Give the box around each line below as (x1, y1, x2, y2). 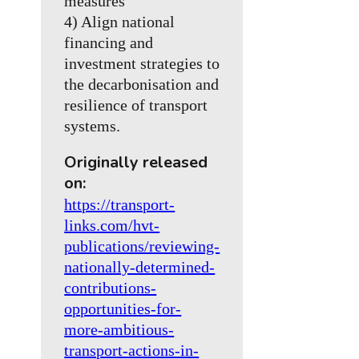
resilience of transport (64, 96, 208, 115)
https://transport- (64, 196, 175, 214)
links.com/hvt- (64, 216, 160, 235)
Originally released (64, 151, 208, 174)
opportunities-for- (64, 300, 182, 318)
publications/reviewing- (64, 237, 220, 256)
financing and (64, 34, 154, 52)
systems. (64, 117, 121, 135)
